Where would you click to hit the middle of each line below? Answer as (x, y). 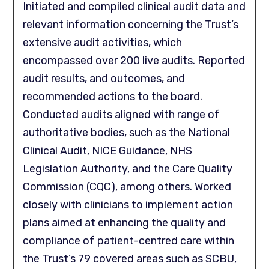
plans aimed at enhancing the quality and (125, 222)
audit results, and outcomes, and (104, 78)
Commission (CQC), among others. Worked (127, 186)
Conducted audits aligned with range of (122, 114)
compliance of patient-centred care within (129, 240)
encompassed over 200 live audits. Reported (134, 60)
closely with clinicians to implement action (128, 204)
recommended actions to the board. (113, 96)
